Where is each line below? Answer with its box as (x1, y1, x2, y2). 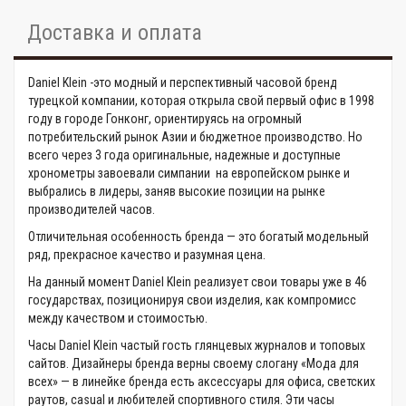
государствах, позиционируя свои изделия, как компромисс (28, 293, 356, 307)
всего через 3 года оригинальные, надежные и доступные (28, 148, 341, 162)
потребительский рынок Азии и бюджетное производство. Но (28, 130, 362, 144)
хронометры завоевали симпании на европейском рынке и (28, 166, 350, 180)
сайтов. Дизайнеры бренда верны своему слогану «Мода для (28, 356, 359, 371)
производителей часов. (28, 202, 155, 217)
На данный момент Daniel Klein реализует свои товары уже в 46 (28, 275, 367, 289)
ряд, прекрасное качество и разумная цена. (28, 247, 266, 262)
